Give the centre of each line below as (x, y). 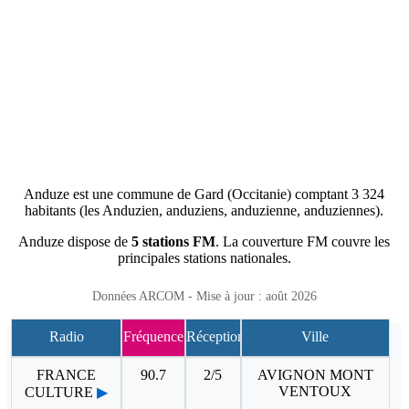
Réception (215, 336)
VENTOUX (315, 391)
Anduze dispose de (75, 241)
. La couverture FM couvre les (303, 241)
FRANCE (67, 374)
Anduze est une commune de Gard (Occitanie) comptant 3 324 (204, 194)
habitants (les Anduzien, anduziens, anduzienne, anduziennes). (204, 210)
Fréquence (153, 336)
